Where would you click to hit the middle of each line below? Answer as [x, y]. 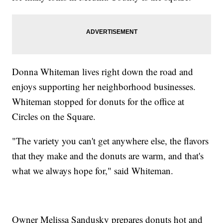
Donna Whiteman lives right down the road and [103, 72]
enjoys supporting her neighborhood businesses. [104, 87]
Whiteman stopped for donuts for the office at [98, 102]
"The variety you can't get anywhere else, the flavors [111, 141]
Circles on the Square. [54, 116]
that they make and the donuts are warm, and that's [108, 156]
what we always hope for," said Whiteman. [93, 171]
